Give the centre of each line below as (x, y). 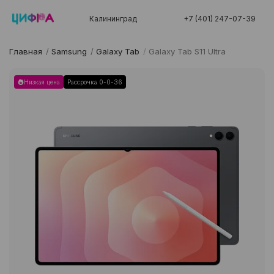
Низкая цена (42, 82)
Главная (26, 52)
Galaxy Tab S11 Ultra (187, 52)
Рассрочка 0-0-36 (95, 82)
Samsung (69, 52)
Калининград (113, 19)
